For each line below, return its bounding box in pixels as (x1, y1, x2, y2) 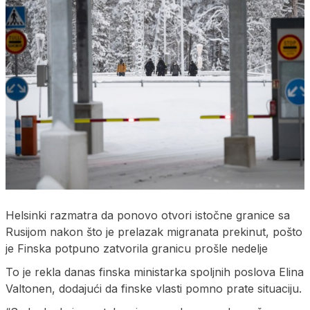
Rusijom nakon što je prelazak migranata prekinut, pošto (6, 224, 302, 239)
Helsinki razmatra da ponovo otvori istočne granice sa (6, 208, 290, 222)
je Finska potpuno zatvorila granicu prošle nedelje (6, 241, 268, 255)
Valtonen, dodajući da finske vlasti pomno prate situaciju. (6, 281, 302, 295)
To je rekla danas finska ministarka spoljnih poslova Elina (6, 264, 304, 279)
